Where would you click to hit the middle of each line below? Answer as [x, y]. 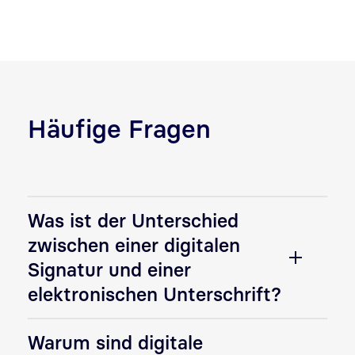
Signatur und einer [109, 270]
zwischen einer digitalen [134, 245]
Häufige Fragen [119, 129]
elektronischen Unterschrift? [155, 294]
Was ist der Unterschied [133, 221]
